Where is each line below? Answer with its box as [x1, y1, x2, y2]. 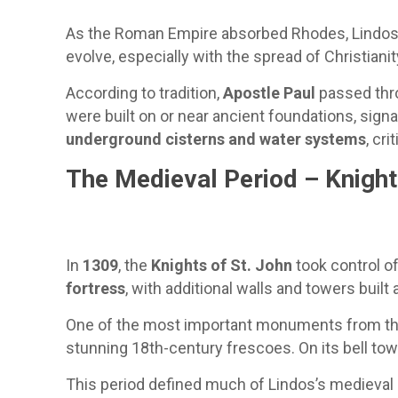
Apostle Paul [223, 84, 316, 102]
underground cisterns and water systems [66, 130, 367, 148]
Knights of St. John [151, 256, 293, 275]
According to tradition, [66, 84, 224, 102]
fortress [66, 279, 126, 298]
